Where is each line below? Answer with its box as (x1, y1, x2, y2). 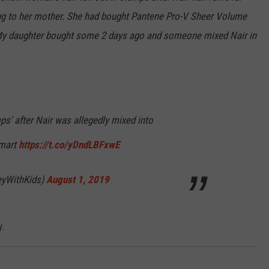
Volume (213, 10, 247, 23)
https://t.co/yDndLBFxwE (19, 139, 119, 151)
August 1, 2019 (46, 174, 109, 186)
